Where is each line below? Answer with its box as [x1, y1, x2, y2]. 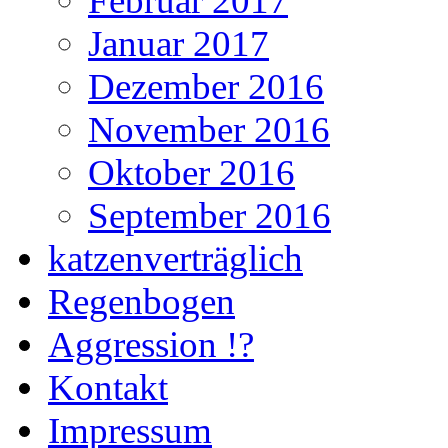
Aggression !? [48, 323, 254, 365]
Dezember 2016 [88, 65, 324, 107]
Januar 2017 [88, 22, 269, 64]
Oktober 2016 [88, 151, 295, 193]
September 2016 [88, 194, 331, 236]
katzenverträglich [48, 237, 303, 279]
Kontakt [48, 366, 168, 408]
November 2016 [88, 108, 330, 150]
